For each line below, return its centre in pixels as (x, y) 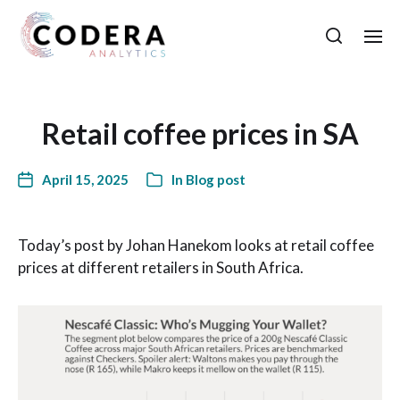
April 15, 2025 (85, 179)
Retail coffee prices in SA (200, 133)
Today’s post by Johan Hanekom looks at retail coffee (196, 245)
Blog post (216, 179)
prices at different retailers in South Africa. (161, 267)
